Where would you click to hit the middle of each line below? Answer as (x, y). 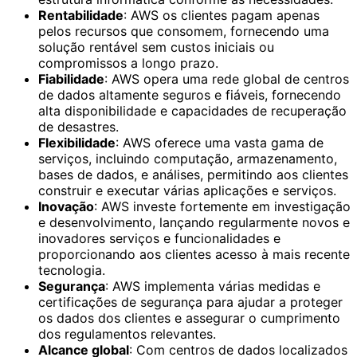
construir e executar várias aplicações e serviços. (187, 191)
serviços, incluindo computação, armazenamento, (188, 159)
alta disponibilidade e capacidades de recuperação (192, 111)
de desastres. (78, 127)
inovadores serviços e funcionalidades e (159, 239)
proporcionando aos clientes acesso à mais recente (194, 255)
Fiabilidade (71, 79)
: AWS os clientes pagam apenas (222, 16)
